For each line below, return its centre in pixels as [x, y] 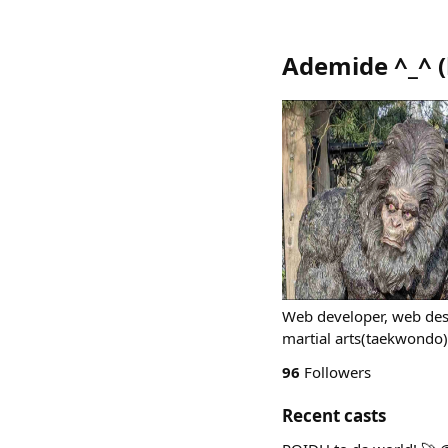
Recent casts [334, 415]
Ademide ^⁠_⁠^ [357, 65]
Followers [335, 372]
